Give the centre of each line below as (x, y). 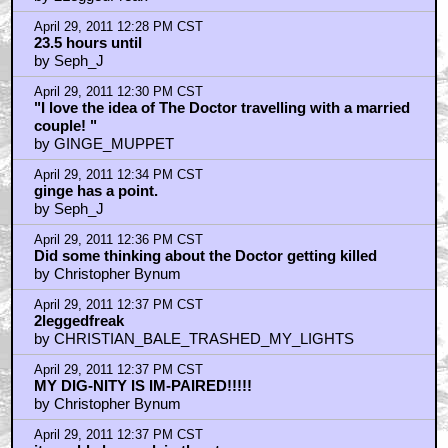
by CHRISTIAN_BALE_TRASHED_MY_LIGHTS (193, 338)
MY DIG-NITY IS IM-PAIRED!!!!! (142, 385)
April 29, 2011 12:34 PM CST (118, 174)
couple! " (65, 125)
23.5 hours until (87, 42)
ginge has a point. (95, 190)
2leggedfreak (78, 320)
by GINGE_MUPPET (103, 143)
